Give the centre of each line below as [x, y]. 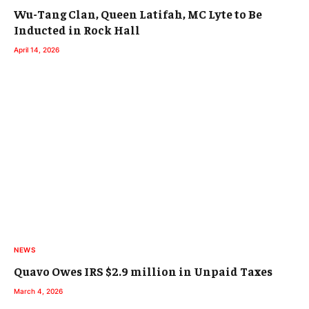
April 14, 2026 [37, 50]
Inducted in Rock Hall [77, 30]
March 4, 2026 [38, 291]
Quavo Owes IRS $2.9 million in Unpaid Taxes [143, 271]
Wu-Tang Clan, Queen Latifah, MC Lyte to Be [138, 14]
